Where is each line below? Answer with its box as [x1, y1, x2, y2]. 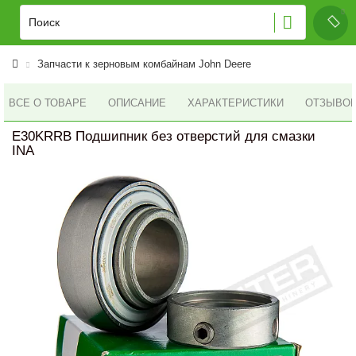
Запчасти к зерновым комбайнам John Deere [37, 58, 251, 70]
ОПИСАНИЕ [108, 97, 166, 109]
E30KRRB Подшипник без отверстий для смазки [12, 129, 315, 144]
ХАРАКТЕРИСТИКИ [188, 97, 284, 109]
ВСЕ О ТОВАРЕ [9, 96, 87, 109]
